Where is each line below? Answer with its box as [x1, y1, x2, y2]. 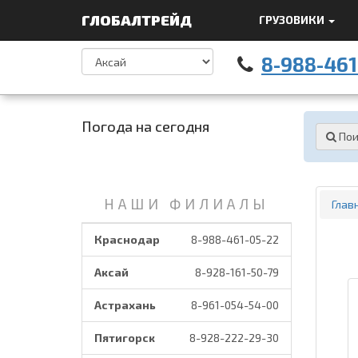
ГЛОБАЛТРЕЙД [82, 11, 195, 29]
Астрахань [94, 298, 156, 312]
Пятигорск [94, 331, 155, 344]
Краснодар [94, 233, 160, 246]
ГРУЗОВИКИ [259, 13, 327, 26]
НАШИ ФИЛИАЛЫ [103, 195, 269, 213]
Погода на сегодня [82, 117, 209, 135]
